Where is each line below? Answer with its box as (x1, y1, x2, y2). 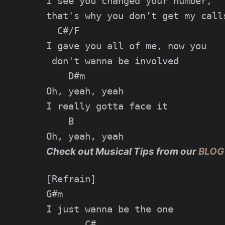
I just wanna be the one (46, 203, 173, 214)
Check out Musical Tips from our (46, 146, 198, 158)
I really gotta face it (46, 101, 168, 112)
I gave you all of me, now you (46, 41, 206, 52)
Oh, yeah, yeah (46, 86, 124, 97)
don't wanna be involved (46, 56, 179, 67)
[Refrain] (46, 173, 96, 184)
